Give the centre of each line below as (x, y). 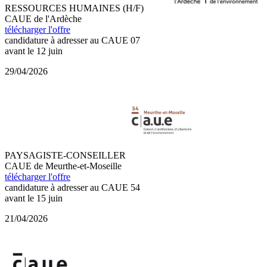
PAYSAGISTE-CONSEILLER (65, 155)
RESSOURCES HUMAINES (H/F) (74, 8)
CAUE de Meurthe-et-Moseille (63, 166)
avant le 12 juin (34, 51)
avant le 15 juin (34, 198)
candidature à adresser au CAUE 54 (72, 187)
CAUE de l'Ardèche (43, 18)
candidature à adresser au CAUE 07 (72, 40)
